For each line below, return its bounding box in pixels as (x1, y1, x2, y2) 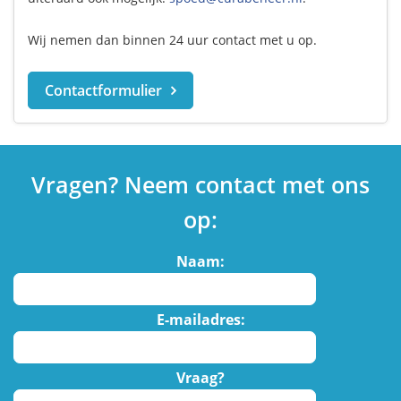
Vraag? (176, 367, 225, 388)
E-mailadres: (156, 309, 245, 329)
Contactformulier (45, 80, 162, 100)
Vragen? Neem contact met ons (31, 168, 370, 200)
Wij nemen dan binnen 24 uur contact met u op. (28, 30, 317, 48)
